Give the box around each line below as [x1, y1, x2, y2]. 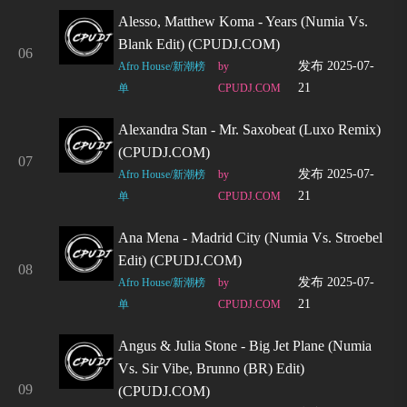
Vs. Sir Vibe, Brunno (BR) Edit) [118, 361, 304, 376]
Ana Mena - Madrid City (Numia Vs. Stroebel [118, 230, 382, 245]
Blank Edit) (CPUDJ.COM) [118, 36, 280, 52]
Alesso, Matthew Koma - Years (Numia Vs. [118, 14, 368, 29]
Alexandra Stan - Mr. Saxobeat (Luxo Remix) [118, 122, 381, 137]
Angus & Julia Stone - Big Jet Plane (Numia [118, 338, 372, 353]
